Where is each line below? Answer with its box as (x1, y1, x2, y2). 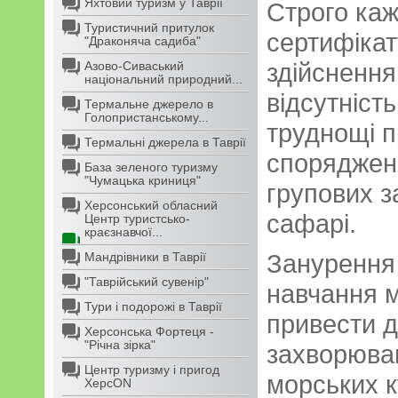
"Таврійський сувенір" (84, 275, 209, 289)
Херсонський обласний (84, 198, 218, 212)
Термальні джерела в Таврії (84, 135, 246, 149)
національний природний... (84, 72, 243, 86)
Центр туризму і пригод (84, 362, 219, 377)
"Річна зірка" (84, 338, 155, 352)
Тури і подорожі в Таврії (84, 299, 222, 314)
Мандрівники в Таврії (84, 250, 206, 264)
